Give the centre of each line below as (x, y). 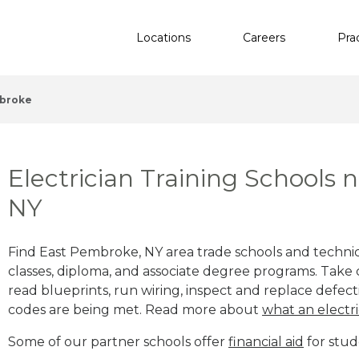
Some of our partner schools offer (118, 341)
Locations (163, 37)
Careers (264, 37)
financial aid (266, 341)
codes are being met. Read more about (135, 309)
